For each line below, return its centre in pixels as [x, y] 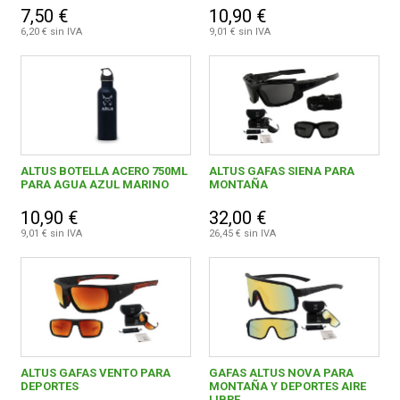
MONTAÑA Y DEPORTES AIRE [287, 387]
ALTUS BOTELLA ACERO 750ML [104, 171]
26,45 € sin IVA [242, 234]
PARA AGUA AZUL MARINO [95, 185]
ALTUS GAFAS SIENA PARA [281, 171]
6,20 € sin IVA [52, 32]
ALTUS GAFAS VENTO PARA [96, 373]
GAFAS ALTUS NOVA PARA [281, 373]
